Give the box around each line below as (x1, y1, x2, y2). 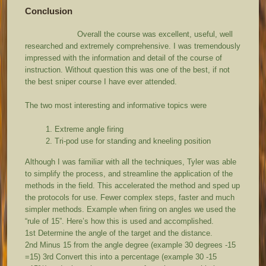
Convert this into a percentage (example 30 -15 (53, 252, 217, 261)
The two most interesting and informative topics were (25, 100, 210, 110)
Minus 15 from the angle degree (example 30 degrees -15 (37, 240, 236, 249)
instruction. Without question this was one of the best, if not (25, 65, 230, 74)
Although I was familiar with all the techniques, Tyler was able (25, 157, 237, 166)
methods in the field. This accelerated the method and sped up (25, 180, 240, 190)
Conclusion (25, 6, 80, 16)
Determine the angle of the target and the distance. (36, 228, 213, 237)
